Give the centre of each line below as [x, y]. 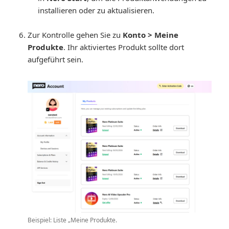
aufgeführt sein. [56, 59]
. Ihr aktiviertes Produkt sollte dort [124, 47]
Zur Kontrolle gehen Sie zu [75, 35]
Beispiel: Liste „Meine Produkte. [73, 220]
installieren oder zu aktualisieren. [96, 10]
